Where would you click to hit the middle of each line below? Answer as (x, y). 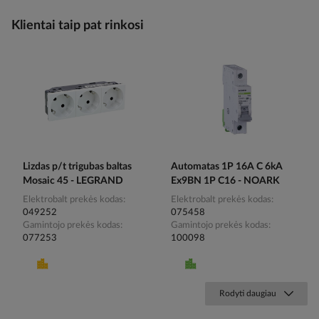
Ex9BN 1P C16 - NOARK (225, 181)
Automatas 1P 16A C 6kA (227, 167)
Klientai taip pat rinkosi (78, 26)
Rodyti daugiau (248, 294)
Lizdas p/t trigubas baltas (77, 167)
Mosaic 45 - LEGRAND (73, 181)
